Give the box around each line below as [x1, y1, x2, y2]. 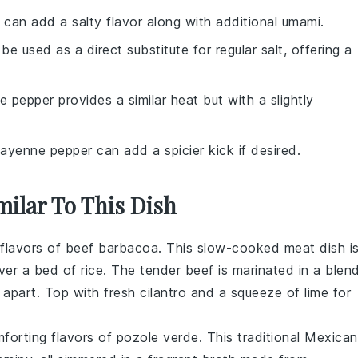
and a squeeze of [186, 284, 304, 300]
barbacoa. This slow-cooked [93, 240, 284, 256]
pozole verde [116, 329, 199, 345]
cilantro [140, 284, 186, 300]
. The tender [103, 262, 185, 278]
